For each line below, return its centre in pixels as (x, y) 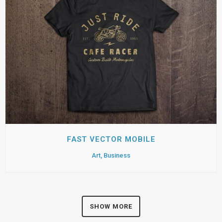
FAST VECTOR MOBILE (111, 139)
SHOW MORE (111, 206)
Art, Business (111, 155)
